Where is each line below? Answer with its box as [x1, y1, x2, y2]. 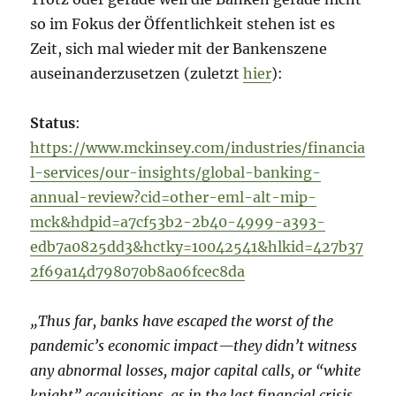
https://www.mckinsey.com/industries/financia [30, 139, 366, 157]
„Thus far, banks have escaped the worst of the [30, 312, 334, 331]
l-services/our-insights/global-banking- [30, 164, 322, 182]
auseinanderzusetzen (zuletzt [30, 65, 244, 83]
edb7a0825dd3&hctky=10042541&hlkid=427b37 [30, 238, 364, 256]
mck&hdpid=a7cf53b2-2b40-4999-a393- [30, 213, 326, 232]
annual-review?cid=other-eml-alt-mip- [30, 188, 317, 207]
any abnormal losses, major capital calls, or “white [30, 362, 362, 380]
